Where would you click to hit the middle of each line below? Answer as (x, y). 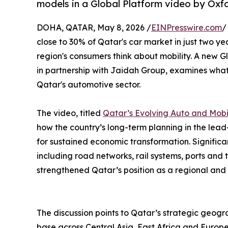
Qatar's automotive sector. (89, 85)
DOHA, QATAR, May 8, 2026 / (94, 28)
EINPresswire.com (187, 28)
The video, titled (70, 113)
